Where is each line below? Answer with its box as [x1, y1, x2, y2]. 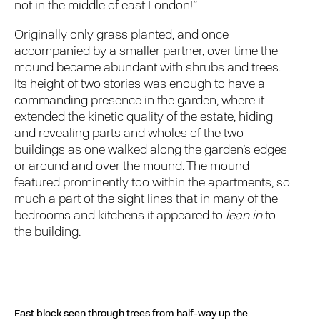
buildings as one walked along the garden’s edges [14, 143, 288, 157]
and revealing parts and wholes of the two [14, 126, 244, 141]
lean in [226, 209, 263, 223]
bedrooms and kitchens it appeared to [14, 209, 226, 223]
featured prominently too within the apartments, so [14, 176, 291, 190]
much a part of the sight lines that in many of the [14, 192, 279, 206]
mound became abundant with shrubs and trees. [14, 61, 281, 75]
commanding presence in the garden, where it [14, 94, 265, 108]
